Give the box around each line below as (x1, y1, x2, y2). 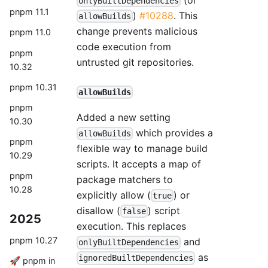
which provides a (133, 126, 214, 139)
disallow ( (77, 205, 120, 217)
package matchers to (77, 173, 173, 185)
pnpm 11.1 (10, 7, 49, 17)
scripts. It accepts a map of (77, 157, 201, 170)
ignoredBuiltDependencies (78, 253, 194, 263)
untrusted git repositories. (77, 56, 194, 69)
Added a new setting (77, 111, 170, 123)
